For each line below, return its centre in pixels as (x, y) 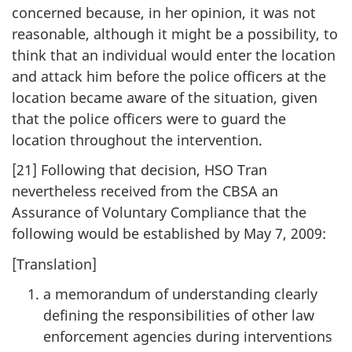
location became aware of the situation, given (165, 97)
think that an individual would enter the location (174, 55)
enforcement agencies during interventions (188, 337)
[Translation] (54, 264)
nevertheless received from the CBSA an (145, 191)
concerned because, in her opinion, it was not (164, 12)
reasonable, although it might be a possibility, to (175, 33)
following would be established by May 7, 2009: (169, 234)
